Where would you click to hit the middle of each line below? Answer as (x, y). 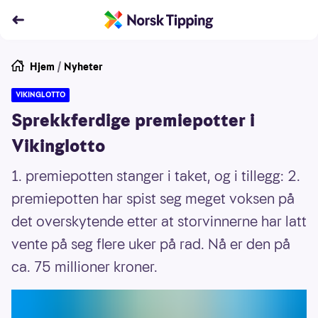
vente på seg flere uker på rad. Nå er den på (151, 244)
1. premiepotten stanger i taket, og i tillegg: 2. (156, 176)
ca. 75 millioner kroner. (84, 267)
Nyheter (83, 67)
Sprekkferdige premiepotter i (133, 121)
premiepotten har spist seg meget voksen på (153, 199)
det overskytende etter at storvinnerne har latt (159, 221)
